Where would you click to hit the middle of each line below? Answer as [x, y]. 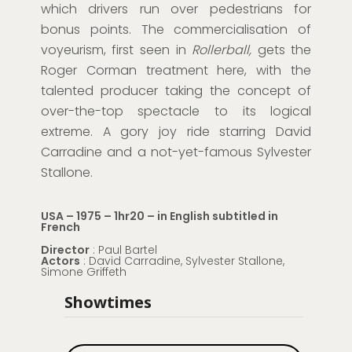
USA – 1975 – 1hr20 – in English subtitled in [159, 216]
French [60, 227]
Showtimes [108, 302]
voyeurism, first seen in [116, 50]
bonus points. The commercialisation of [176, 30]
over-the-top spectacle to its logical [176, 112]
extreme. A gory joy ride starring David [176, 132]
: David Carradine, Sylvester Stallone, [182, 261]
